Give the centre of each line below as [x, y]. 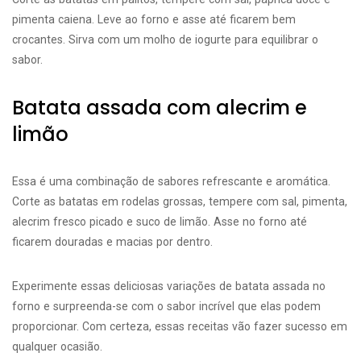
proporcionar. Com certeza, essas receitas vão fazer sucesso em [180, 326]
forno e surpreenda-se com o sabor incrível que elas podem [166, 306]
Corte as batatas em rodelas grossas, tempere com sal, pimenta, [180, 201]
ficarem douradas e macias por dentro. [112, 242]
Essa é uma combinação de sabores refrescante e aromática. [171, 181]
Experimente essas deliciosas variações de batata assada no [169, 286]
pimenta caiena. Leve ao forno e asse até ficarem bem [154, 19]
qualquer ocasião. [57, 346]
